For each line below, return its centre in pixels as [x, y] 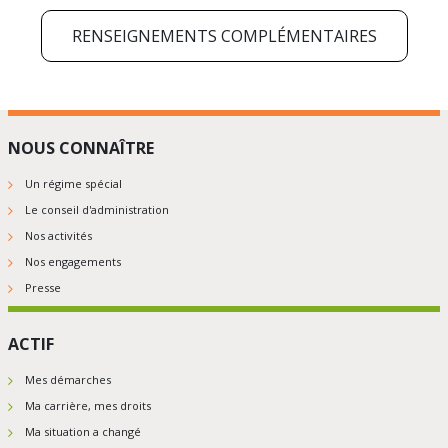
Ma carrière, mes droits [88, 406]
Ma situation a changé [83, 432]
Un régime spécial [73, 184]
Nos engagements [73, 262]
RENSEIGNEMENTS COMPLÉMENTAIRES [224, 36]
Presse [43, 288]
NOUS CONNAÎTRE [81, 148]
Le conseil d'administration [97, 210]
